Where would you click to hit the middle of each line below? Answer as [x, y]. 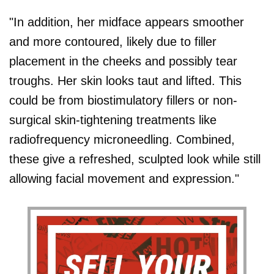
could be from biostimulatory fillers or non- [123, 100]
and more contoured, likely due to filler [113, 41]
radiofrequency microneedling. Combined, [122, 139]
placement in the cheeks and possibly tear [123, 61]
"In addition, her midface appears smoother [127, 22]
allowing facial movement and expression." [124, 178]
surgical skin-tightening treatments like [113, 120]
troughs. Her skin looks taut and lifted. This [125, 80]
